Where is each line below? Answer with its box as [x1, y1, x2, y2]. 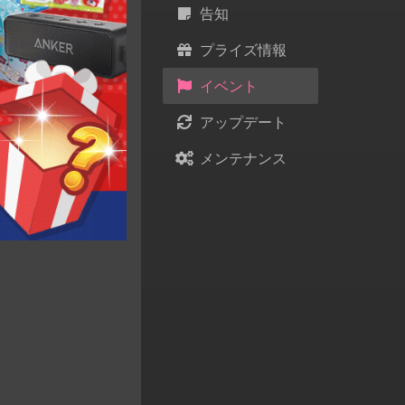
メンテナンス [195, 149, 287, 167]
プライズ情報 [195, 41, 287, 59]
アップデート [195, 113, 287, 131]
